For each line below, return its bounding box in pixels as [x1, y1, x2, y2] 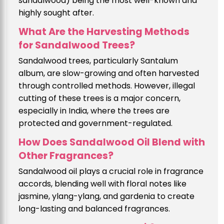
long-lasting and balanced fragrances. [18, 202, 170, 214]
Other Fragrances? [18, 148, 113, 162]
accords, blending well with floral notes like [18, 177, 186, 189]
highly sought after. [18, 6, 94, 18]
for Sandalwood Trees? [18, 38, 135, 52]
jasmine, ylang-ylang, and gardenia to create [18, 190, 194, 202]
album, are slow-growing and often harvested [18, 67, 199, 79]
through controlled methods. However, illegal [18, 79, 195, 91]
